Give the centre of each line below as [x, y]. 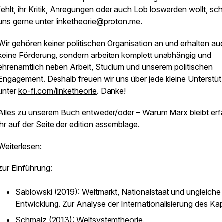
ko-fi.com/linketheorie [57, 91]
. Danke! [111, 91]
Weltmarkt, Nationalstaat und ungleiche [151, 192]
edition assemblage [104, 124]
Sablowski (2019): [49, 192]
